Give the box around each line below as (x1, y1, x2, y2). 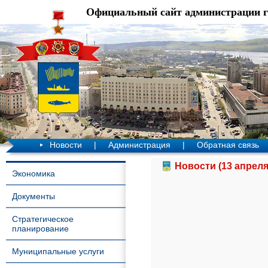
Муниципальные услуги (12, 246, 104, 256)
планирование (12, 224, 69, 233)
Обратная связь (197, 140, 259, 150)
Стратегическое (12, 214, 74, 224)
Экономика (12, 169, 55, 178)
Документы (12, 191, 55, 201)
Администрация (108, 140, 170, 150)
